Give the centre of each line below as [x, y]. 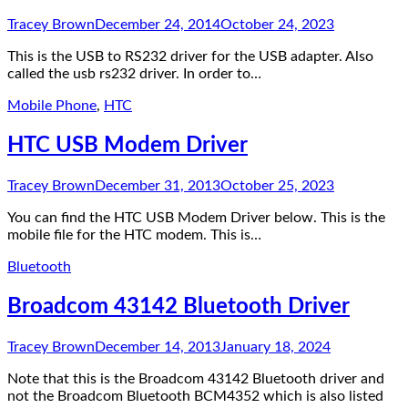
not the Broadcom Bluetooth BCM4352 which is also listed [195, 396]
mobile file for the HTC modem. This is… [134, 235]
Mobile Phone [52, 106]
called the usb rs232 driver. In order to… [134, 74]
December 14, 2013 [158, 347]
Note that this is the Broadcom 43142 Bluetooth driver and [196, 378]
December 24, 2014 [158, 25]
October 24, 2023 [277, 25]
